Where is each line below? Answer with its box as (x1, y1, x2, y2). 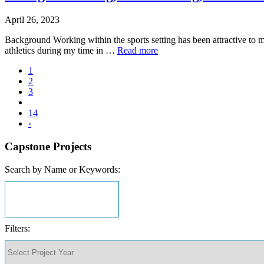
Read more (117, 45, 158, 56)
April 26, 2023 (5, 15, 60, 25)
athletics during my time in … (5, 45, 117, 56)
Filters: (5, 223, 30, 233)
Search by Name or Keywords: (5, 164, 120, 174)
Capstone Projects (5, 140, 91, 153)
